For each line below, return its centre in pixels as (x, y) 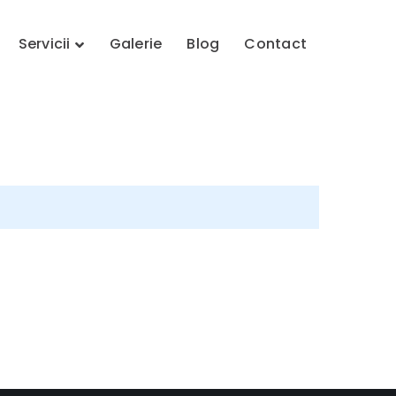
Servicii (44, 44)
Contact (275, 44)
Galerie (136, 44)
